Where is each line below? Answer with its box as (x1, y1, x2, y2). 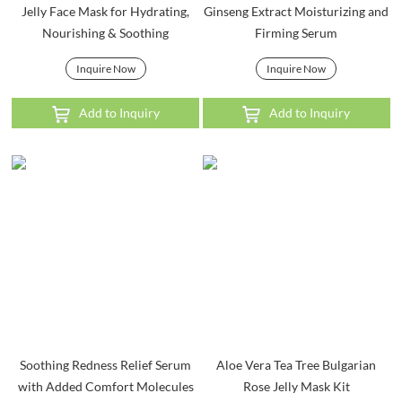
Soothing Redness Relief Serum (20, 357, 192, 373)
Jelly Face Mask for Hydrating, (22, 3, 190, 19)
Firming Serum (255, 24, 338, 40)
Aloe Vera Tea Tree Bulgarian (216, 357, 377, 373)
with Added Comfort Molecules (17, 379, 194, 395)
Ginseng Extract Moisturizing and (204, 3, 389, 19)
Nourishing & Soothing (42, 24, 170, 40)
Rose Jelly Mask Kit (242, 379, 350, 395)
